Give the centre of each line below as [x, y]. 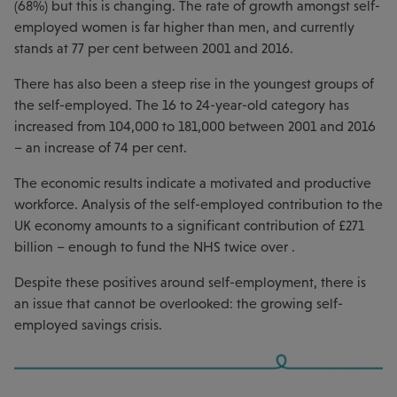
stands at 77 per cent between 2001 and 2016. [154, 48]
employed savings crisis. [88, 324]
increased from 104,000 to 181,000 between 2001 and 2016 [195, 126]
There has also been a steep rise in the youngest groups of [194, 83]
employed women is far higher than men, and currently [184, 27]
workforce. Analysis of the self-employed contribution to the [198, 204]
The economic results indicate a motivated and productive [193, 183]
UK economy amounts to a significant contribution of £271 [189, 225]
